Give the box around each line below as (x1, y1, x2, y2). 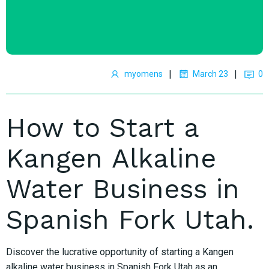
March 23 (193, 68, 228, 79)
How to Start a (6, 111, 199, 144)
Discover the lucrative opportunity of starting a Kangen (6, 246, 234, 258)
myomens (124, 68, 163, 79)
